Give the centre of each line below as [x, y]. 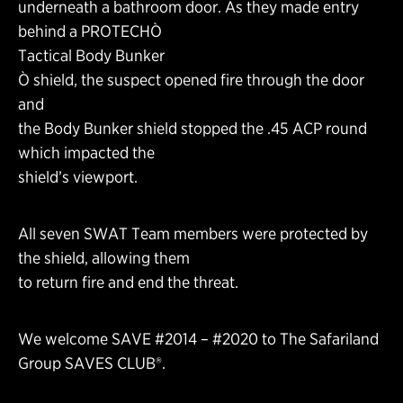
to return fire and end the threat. [128, 282]
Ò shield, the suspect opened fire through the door [191, 79]
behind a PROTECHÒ [90, 31]
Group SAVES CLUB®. [92, 363]
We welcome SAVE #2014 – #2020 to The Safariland [198, 338]
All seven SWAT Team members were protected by [193, 233]
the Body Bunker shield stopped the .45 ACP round [193, 128]
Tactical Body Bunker [91, 55]
